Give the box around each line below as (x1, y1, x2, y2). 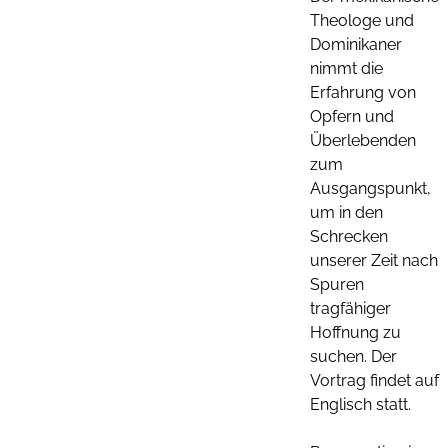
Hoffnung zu (310, 323, 401, 342)
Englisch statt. (310, 395, 411, 414)
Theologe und (310, 11, 414, 30)
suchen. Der (310, 347, 397, 366)
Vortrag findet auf (310, 371, 439, 390)
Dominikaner (310, 35, 402, 54)
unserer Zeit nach (310, 251, 438, 270)
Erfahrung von (310, 83, 416, 102)
